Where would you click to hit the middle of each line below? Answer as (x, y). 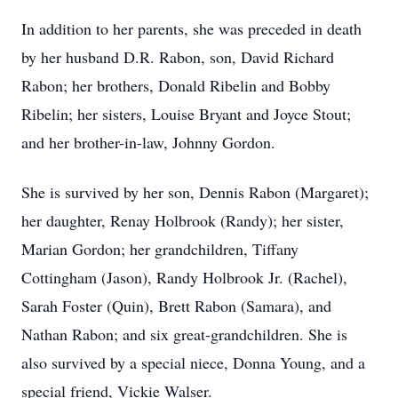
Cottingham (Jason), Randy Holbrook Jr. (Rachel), (184, 277)
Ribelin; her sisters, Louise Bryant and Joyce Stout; (186, 114)
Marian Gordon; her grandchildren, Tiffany (160, 249)
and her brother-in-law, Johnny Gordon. (148, 142)
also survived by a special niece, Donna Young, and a (193, 362)
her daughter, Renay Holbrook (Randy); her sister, (183, 220)
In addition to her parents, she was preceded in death (191, 28)
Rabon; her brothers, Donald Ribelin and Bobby (176, 85)
